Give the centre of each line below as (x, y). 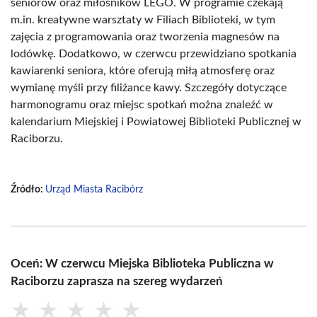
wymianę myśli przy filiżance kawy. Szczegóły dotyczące (149, 88)
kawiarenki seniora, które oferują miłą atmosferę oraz (143, 71)
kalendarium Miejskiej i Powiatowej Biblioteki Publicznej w (156, 122)
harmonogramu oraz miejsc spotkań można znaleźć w (142, 105)
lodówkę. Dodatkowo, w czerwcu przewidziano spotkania (154, 54)
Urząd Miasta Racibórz (94, 190)
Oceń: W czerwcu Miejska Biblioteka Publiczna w (142, 264)
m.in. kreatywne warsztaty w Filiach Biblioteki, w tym (143, 20)
